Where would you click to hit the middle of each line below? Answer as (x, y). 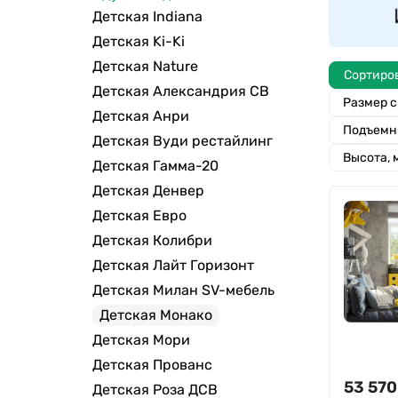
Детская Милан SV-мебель (183, 290)
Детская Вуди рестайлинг (183, 140)
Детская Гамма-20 (155, 165)
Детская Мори (141, 339)
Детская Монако (156, 314)
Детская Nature (145, 66)
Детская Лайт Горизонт (173, 265)
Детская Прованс (152, 364)
